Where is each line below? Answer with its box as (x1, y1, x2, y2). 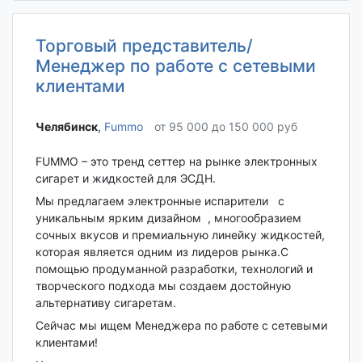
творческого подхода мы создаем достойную (35, 278, 291, 293)
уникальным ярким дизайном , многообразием (35, 210, 301, 225)
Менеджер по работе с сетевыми (35, 56, 316, 77)
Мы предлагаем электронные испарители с (35, 193, 284, 208)
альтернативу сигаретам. (35, 295, 176, 309)
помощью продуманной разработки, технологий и (35, 261, 313, 276)
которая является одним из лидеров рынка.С (35, 244, 288, 259)
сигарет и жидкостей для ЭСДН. (35, 170, 216, 185)
